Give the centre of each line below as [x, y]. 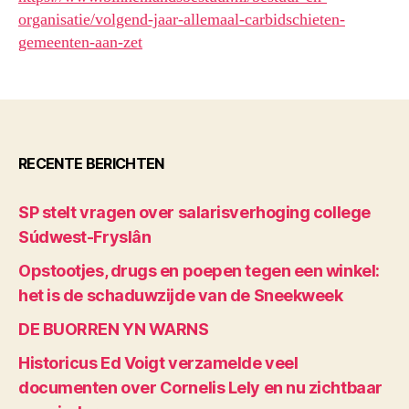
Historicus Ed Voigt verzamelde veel [158, 363]
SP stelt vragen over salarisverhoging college [194, 212]
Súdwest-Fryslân [85, 237]
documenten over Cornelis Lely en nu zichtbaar [200, 388]
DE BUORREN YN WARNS [114, 329]
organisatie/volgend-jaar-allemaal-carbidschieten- [182, 20]
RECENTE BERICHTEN [91, 163]
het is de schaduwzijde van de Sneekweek [181, 295]
